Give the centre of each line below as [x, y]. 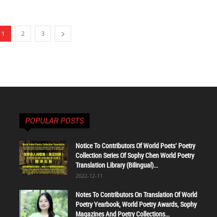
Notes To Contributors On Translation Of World [136, 194]
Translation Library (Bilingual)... [117, 165]
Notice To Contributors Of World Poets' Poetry [135, 146]
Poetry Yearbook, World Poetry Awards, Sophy [136, 204]
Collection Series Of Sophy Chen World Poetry [135, 155]
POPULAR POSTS [54, 121]
